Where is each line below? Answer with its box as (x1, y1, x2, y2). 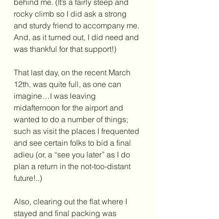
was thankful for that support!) (14, 44, 118, 54)
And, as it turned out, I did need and (14, 32, 141, 43)
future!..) (14, 173, 42, 183)
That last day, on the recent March (14, 67, 132, 78)
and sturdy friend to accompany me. (14, 21, 141, 31)
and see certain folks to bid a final (14, 138, 133, 148)
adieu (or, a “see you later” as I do (14, 150, 132, 160)
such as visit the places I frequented (14, 126, 141, 136)
